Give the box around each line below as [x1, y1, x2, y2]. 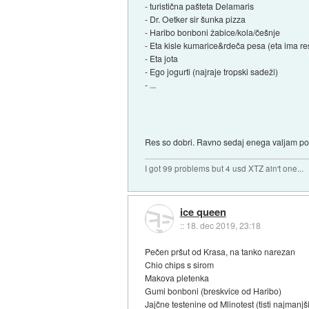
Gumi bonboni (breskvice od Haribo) [145, 285, 282, 297]
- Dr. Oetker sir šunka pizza [145, 13, 246, 26]
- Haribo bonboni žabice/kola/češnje [145, 26, 281, 39]
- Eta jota [145, 52, 179, 65]
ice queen [179, 203, 226, 219]
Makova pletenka [145, 272, 210, 284]
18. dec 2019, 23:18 [186, 219, 261, 231]
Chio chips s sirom [145, 259, 215, 271]
